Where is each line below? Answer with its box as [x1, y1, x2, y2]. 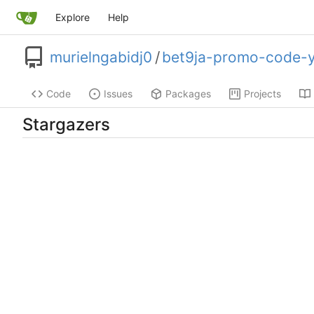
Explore [55, 11, 90, 23]
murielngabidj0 [50, 48, 152, 67]
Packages [165, 88, 211, 100]
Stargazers [22, 114, 110, 135]
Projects [244, 88, 281, 100]
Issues [104, 88, 132, 100]
